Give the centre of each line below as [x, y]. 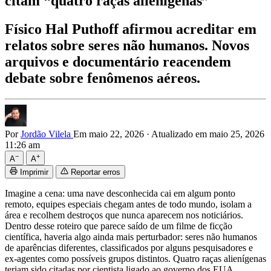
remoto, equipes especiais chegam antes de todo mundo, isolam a [128, 204]
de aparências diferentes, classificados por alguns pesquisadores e [129, 247]
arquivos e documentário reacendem [118, 61]
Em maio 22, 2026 [110, 134]
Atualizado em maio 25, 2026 [208, 134]
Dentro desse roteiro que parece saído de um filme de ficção [119, 226]
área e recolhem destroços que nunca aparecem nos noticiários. [124, 215]
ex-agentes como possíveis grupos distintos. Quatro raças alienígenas [135, 258]
